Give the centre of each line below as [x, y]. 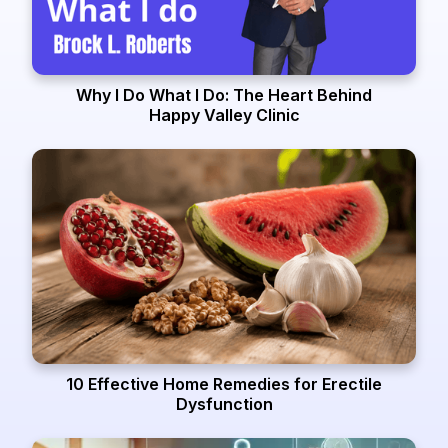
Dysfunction [224, 404]
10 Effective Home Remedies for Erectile [224, 384]
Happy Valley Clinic [224, 114]
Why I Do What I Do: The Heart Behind [224, 94]
